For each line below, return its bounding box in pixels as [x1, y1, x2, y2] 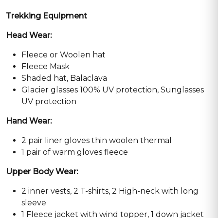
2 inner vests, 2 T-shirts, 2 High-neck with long [21, 186, 199, 196]
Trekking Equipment [6, 11, 87, 20]
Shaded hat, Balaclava [21, 73, 107, 83]
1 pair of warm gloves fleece [21, 147, 128, 157]
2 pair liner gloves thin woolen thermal [21, 135, 172, 145]
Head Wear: [6, 30, 52, 40]
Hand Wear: [6, 116, 52, 126]
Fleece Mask [21, 61, 70, 71]
